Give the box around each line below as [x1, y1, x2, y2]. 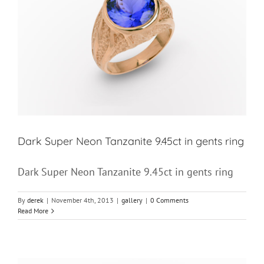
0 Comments [150, 196, 189, 205]
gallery [121, 196, 143, 205]
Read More [18, 206, 48, 216]
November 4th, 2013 [51, 196, 114, 205]
